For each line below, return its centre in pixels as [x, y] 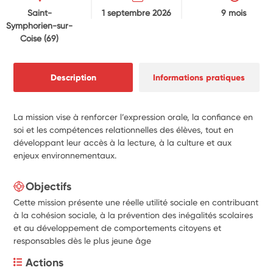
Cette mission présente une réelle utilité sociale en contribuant [136, 202]
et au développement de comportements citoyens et [118, 228]
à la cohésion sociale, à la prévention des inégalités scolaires [133, 215]
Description [73, 77]
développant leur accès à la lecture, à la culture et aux [123, 142]
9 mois [233, 12]
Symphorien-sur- [40, 25]
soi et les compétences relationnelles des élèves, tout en [124, 129]
